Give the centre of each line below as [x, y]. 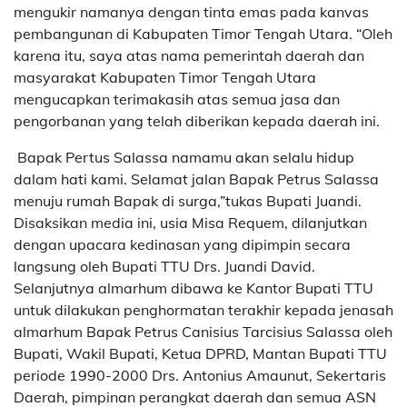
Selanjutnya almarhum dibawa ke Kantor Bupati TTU [194, 288]
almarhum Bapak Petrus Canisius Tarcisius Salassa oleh [203, 331]
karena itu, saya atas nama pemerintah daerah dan [189, 55]
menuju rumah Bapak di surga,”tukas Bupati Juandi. [188, 200]
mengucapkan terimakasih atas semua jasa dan [177, 99]
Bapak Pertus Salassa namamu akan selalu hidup [184, 157]
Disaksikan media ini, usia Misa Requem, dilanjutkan [190, 222]
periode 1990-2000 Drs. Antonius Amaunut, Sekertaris [200, 375]
